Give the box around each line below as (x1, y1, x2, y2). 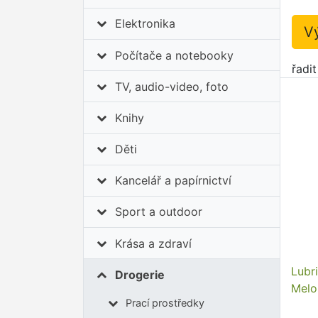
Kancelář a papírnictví (115, 173, 232, 188)
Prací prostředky (125, 297, 204, 309)
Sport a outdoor (115, 204, 203, 219)
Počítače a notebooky (115, 48, 234, 62)
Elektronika (115, 16, 176, 31)
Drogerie (115, 267, 165, 282)
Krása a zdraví (115, 236, 192, 251)
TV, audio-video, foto (115, 79, 229, 94)
